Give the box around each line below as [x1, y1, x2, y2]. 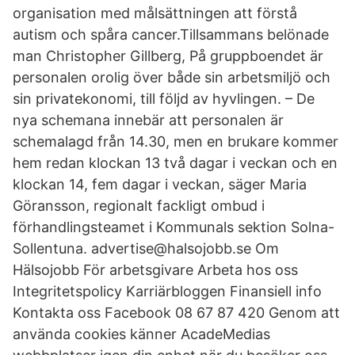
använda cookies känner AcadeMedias [13, 326, 270, 342]
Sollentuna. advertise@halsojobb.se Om [13, 240, 279, 257]
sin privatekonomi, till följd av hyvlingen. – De [13, 90, 315, 107]
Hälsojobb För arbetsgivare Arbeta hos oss [13, 261, 298, 278]
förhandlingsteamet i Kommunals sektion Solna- [13, 219, 334, 235]
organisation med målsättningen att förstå [13, 5, 297, 21]
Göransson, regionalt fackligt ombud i [13, 197, 265, 214]
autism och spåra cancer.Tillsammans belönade [13, 26, 329, 43]
